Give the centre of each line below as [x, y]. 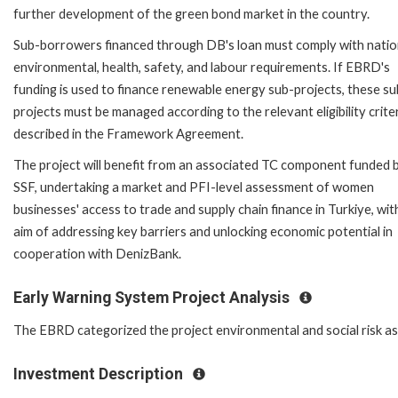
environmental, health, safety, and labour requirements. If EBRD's [202, 67]
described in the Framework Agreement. [128, 133]
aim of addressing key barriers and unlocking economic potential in [203, 231]
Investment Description [100, 374]
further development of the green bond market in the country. [191, 13]
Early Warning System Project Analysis [153, 297]
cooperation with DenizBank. [97, 253]
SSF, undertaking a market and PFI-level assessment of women [194, 187]
